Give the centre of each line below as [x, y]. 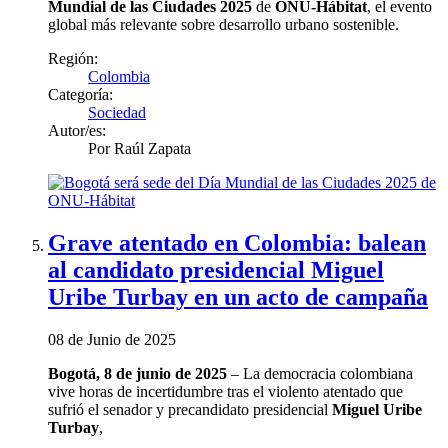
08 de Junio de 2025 [112, 340]
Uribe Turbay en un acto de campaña [238, 297]
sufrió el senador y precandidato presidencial [190, 410]
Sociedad [117, 113]
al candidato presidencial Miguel [216, 270]
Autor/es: [77, 131]
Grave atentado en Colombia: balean [237, 243]
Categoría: [80, 95]
